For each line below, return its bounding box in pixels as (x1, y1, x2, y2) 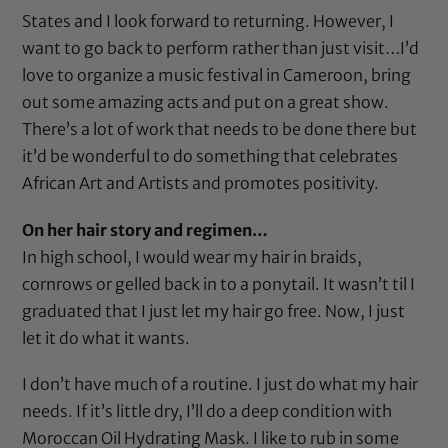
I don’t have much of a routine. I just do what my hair (22, 373, 419, 394)
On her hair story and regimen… (22, 219, 269, 240)
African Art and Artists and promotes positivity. (22, 173, 380, 194)
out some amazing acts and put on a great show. (22, 92, 390, 113)
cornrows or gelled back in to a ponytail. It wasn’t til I (22, 273, 416, 294)
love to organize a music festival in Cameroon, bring (22, 65, 412, 86)
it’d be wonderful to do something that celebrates (22, 146, 399, 167)
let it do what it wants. (22, 327, 191, 348)
